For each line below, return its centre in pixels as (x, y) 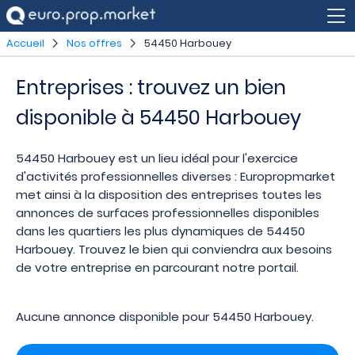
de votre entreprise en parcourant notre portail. (157, 268)
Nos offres (94, 43)
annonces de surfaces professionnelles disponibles (168, 213)
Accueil (25, 43)
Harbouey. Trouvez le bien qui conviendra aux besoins (174, 250)
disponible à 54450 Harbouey (158, 118)
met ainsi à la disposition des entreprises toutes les (169, 195)
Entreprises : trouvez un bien (151, 88)
